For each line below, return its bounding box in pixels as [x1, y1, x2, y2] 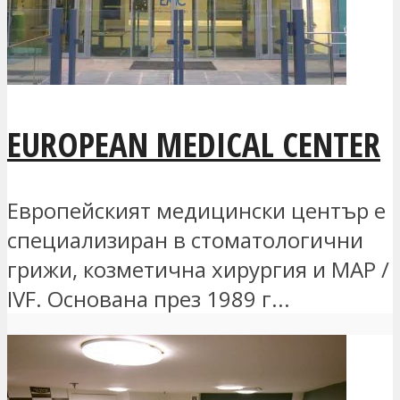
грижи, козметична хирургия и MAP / [7, 254, 389, 284]
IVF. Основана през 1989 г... [7, 283, 290, 313]
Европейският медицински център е [7, 195, 386, 225]
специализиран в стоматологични [7, 224, 363, 254]
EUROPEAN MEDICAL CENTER [7, 120, 380, 167]
